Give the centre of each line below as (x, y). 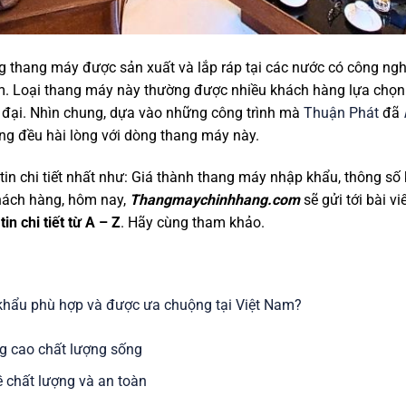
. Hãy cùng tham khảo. (193, 222)
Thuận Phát (341, 113)
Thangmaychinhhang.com (215, 199)
